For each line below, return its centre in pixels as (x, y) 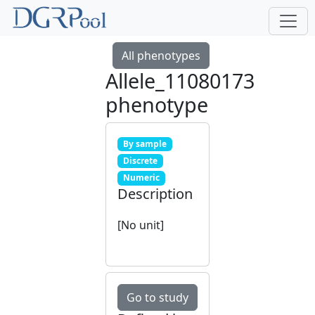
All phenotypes (161, 56)
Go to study (157, 297)
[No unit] (141, 225)
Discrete (140, 161)
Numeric (141, 178)
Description (155, 193)
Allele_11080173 (180, 81)
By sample (144, 144)
